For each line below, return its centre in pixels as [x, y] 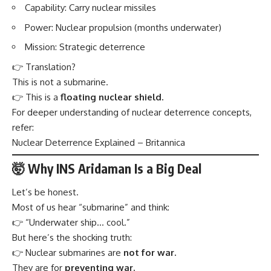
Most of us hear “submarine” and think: [91, 207]
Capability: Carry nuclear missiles [90, 8]
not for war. [150, 253]
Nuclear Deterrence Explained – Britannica [99, 142]
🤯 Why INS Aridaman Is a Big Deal [107, 168]
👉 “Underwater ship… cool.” [71, 223]
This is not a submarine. [60, 82]
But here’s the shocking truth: [72, 238]
